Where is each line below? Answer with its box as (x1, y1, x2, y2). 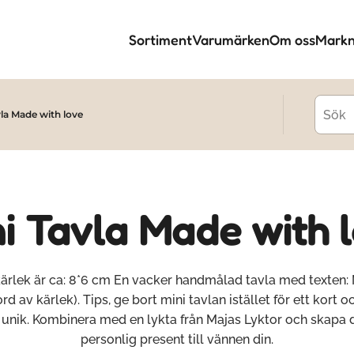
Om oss (269, 31, 315, 48)
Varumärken (192, 31, 269, 48)
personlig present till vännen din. (81, 332, 273, 347)
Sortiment (129, 31, 192, 48)
